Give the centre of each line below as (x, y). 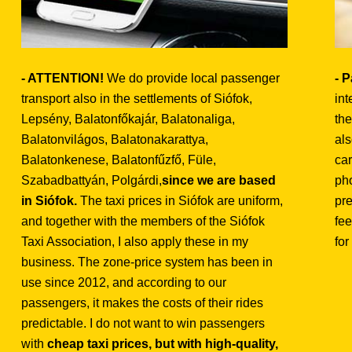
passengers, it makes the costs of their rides (143, 302)
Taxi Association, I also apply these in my (135, 241)
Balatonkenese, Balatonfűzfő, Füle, (119, 159)
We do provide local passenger (192, 78)
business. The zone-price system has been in (147, 262)
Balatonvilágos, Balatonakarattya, (115, 139)
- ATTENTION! (63, 78)
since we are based (219, 180)
